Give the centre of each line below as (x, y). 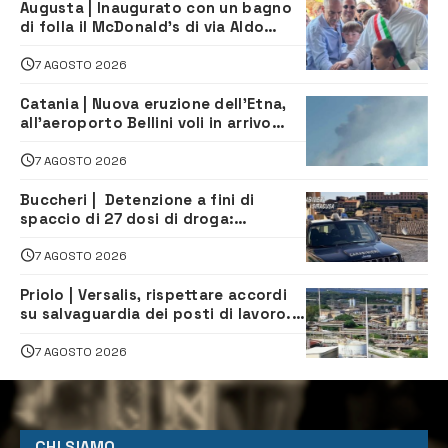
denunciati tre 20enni (103, 237)
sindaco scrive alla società (123, 333)
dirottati (53, 141)
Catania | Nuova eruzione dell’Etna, (153, 103)
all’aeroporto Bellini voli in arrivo (146, 122)
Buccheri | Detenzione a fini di (137, 199)
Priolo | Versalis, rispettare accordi (153, 295)
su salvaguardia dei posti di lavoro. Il (162, 314)
